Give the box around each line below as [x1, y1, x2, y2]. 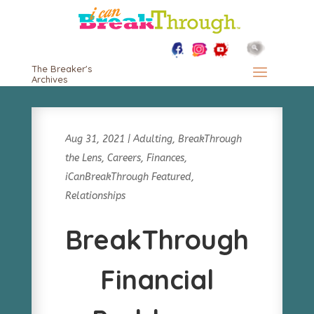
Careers [107, 152, 141, 164]
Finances [146, 152, 184, 164]
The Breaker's [31, 63, 92, 74]
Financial [100, 263, 214, 296]
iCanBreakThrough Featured [64, 171, 191, 183]
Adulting [132, 133, 172, 145]
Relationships [64, 190, 125, 202]
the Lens [64, 152, 102, 164]
